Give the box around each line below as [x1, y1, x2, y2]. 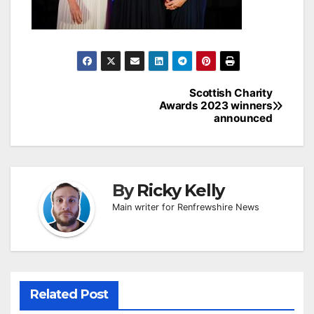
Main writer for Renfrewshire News [112, 202, 259, 213]
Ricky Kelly [137, 180, 225, 201]
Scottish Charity [189, 86, 273, 100]
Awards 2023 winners [159, 99, 273, 113]
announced [214, 111, 273, 125]
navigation [31, 107, 123, 129]
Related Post [29, 287, 108, 303]
